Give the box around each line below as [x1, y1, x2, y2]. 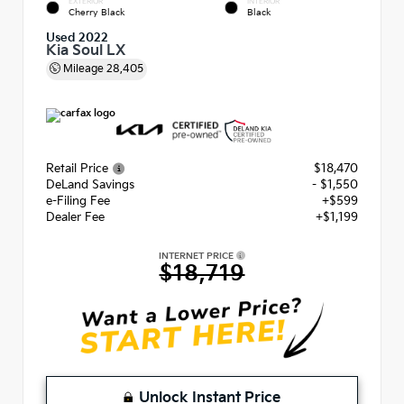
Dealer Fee [46, 210, 105, 225]
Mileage [60, 62, 106, 77]
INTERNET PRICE [159, 251, 236, 262]
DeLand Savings [46, 178, 134, 193]
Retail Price [46, 161, 108, 177]
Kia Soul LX [46, 42, 125, 60]
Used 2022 [46, 31, 108, 46]
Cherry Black [69, 6, 125, 18]
